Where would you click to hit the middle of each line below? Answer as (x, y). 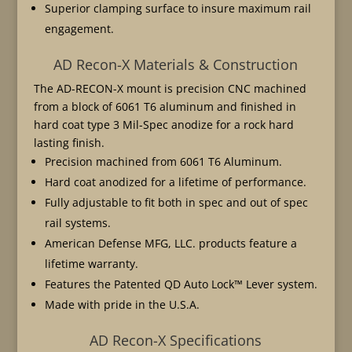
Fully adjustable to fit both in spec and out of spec (176, 202)
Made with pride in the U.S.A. (122, 304)
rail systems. (77, 222)
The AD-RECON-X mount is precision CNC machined (170, 88)
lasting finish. (69, 142)
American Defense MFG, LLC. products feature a (170, 243)
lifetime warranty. (91, 263)
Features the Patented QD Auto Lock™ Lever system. (181, 284)
